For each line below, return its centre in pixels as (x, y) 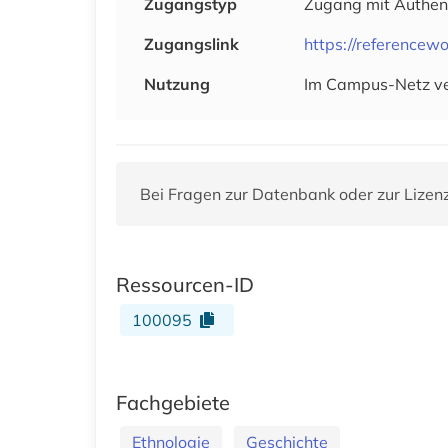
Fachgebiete (173, 402)
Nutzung (177, 83)
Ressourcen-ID (185, 284)
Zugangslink (191, 43)
